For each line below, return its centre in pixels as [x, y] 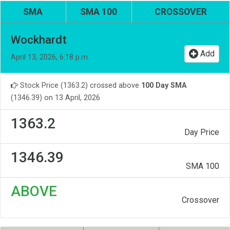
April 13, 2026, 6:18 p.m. [50, 57]
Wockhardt [39, 40]
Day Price [202, 132]
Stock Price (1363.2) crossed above [80, 86]
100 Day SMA [164, 86]
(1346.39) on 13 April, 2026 [55, 98]
